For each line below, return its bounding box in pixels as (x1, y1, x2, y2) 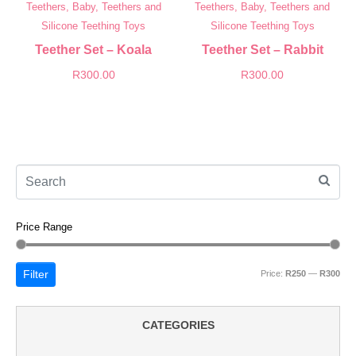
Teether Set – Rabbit (201, 42, 323, 56)
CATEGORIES (141, 318, 215, 331)
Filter (23, 267, 48, 281)
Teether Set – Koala (35, 42, 153, 56)
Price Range (16, 220, 72, 233)
